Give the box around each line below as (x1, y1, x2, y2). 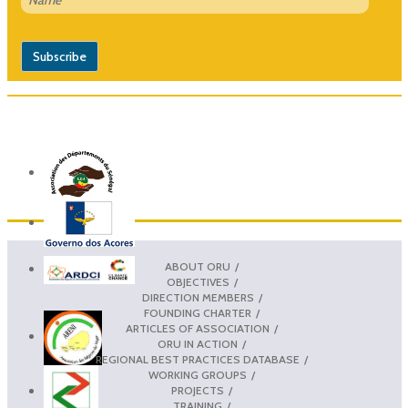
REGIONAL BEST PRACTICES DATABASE (96, 352, 300, 366)
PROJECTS (171, 383, 224, 397)
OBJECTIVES (166, 275, 229, 289)
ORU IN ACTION (158, 337, 238, 351)
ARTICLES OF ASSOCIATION (126, 321, 270, 335)
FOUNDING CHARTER (144, 306, 251, 320)
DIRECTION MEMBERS (141, 291, 254, 304)
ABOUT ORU (165, 260, 230, 273)
